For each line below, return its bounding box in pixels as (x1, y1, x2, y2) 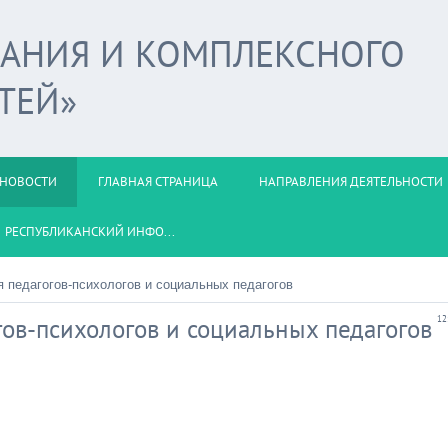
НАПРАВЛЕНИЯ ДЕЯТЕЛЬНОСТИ (259, 173, 443, 190)
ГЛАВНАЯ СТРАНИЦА (98, 173, 218, 190)
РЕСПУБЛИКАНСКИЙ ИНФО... (5, 223, 175, 240)
